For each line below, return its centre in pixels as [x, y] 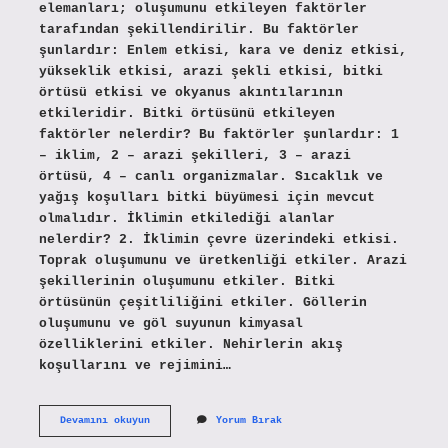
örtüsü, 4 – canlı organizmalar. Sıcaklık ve [210, 176]
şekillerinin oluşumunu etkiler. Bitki [186, 281]
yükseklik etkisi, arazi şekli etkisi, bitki [210, 71]
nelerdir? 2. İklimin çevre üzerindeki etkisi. [218, 239]
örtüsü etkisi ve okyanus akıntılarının [190, 92]
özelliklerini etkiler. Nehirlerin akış [190, 344]
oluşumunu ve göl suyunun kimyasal [170, 323]
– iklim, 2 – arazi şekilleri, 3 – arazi [194, 155]
